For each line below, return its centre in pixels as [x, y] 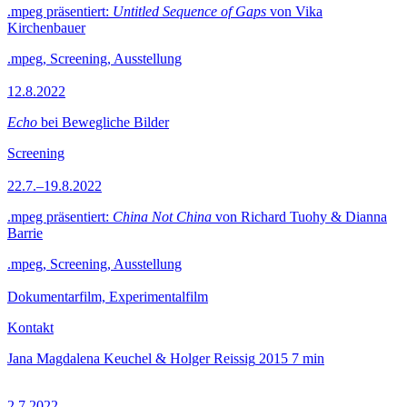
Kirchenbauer [46, 28]
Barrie [25, 233]
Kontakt [30, 328]
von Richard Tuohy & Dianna [299, 217]
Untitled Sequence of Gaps [189, 11]
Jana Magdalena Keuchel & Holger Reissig [131, 358]
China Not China [162, 217]
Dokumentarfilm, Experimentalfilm [108, 297]
